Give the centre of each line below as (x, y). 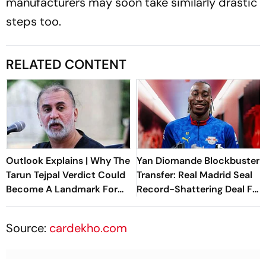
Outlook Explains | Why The (68, 161)
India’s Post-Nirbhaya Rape (67, 204)
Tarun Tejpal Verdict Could (66, 175)
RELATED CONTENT (66, 65)
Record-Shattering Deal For (199, 189)
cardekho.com (88, 228)
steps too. (34, 22)
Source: (28, 228)
